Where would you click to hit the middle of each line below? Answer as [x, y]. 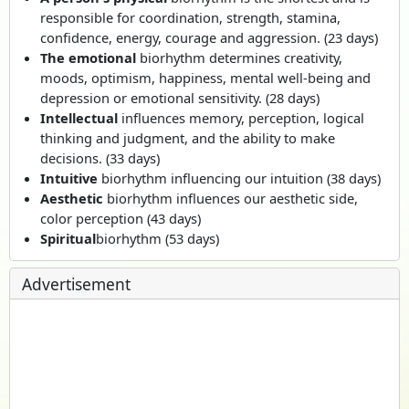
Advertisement [77, 283]
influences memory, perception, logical [241, 117]
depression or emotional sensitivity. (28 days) [180, 97]
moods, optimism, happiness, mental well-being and [206, 77]
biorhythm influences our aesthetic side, [231, 198]
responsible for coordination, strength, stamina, [191, 17]
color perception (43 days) [121, 218]
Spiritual [68, 238]
